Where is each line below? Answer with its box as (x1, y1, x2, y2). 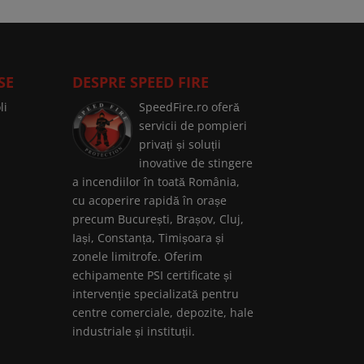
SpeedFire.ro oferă (139, 99, 240, 115)
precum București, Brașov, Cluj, (72, 211, 245, 227)
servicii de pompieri (139, 118, 248, 134)
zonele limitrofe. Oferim (72, 249, 203, 265)
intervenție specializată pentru (72, 286, 240, 302)
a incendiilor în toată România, (72, 174, 240, 190)
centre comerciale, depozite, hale (72, 305, 254, 321)
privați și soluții (139, 136, 222, 153)
